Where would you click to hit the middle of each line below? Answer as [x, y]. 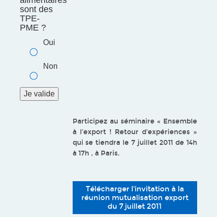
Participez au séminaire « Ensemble [135, 121]
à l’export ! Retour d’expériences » [135, 132]
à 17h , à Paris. [96, 153]
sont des [36, 9]
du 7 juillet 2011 [135, 206]
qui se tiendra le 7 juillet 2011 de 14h [135, 143]
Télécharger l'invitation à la [135, 189]
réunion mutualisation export [135, 198]
